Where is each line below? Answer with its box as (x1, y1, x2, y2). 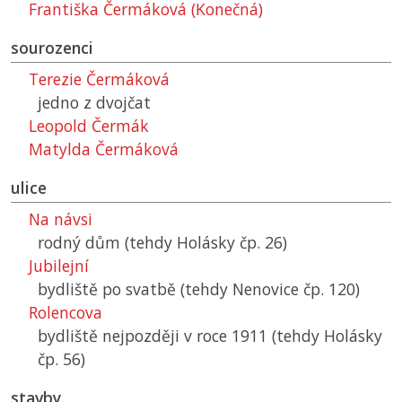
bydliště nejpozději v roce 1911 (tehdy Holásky (38, 325, 382, 347)
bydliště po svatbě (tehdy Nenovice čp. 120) (38, 278, 360, 301)
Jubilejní (29, 255, 89, 277)
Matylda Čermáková (29, 138, 179, 161)
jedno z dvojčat (38, 92, 151, 114)
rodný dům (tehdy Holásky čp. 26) (38, 232, 287, 254)
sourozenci (11, 37, 93, 59)
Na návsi (29, 208, 92, 231)
